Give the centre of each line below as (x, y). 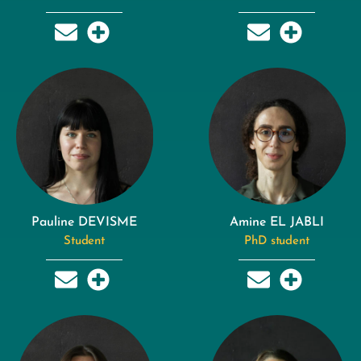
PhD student (277, 241)
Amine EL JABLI (277, 222)
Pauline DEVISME (84, 222)
